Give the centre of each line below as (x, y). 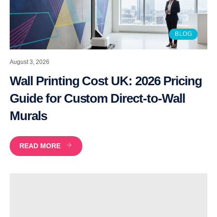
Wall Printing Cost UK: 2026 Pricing (106, 81)
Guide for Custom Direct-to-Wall (97, 98)
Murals (28, 116)
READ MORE (40, 146)
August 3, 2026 (30, 62)
